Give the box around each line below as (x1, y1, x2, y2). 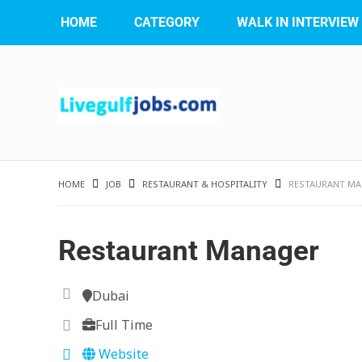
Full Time (95, 316, 153, 334)
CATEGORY (134, 15, 200, 30)
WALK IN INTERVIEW (237, 15, 359, 30)
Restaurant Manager (58, 234, 319, 267)
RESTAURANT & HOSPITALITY (142, 178, 267, 190)
